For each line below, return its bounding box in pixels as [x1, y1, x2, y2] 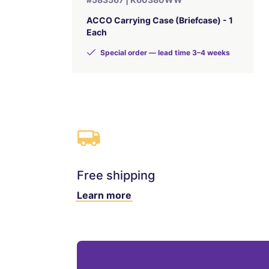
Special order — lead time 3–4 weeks [98, 48, 231, 57]
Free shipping [77, 168, 155, 183]
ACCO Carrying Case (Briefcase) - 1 [86, 15, 234, 25]
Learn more [77, 189, 131, 201]
